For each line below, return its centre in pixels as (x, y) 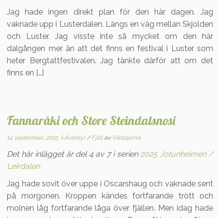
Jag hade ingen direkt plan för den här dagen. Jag (110, 12)
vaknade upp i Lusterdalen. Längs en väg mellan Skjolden (110, 24)
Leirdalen (24, 166)
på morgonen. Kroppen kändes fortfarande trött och (110, 196)
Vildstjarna (127, 138)
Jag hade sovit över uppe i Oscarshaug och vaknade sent (110, 184)
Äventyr (76, 138)
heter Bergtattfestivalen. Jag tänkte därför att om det (110, 61)
